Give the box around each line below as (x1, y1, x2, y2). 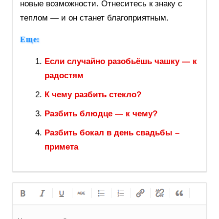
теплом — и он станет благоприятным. (20, 13, 169, 23)
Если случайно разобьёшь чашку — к (44, 57, 197, 66)
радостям (44, 71, 84, 81)
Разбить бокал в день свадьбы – (44, 128, 179, 138)
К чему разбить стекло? (44, 90, 141, 100)
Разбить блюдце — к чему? (44, 109, 157, 119)
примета (44, 142, 78, 152)
